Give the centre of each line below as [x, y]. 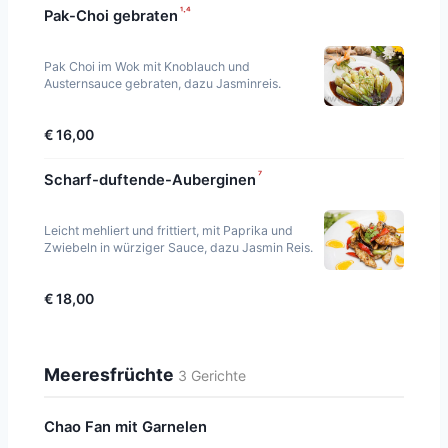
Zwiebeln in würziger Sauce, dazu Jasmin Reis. [178, 247]
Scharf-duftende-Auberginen [150, 179]
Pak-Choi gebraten [111, 15]
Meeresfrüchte [111, 374]
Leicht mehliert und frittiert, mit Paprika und [168, 230]
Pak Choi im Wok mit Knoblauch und [147, 66]
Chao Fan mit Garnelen [125, 427]
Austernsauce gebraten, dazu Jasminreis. [162, 83]
